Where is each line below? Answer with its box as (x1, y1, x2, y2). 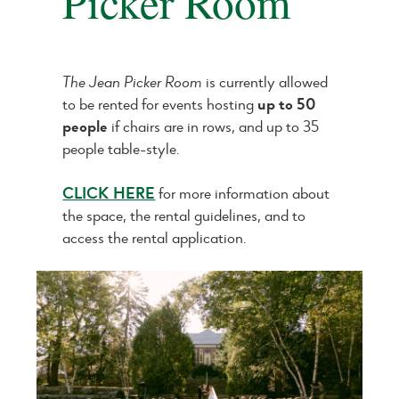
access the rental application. (62, 226, 248, 249)
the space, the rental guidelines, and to (62, 204, 306, 227)
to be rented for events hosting (62, 92, 258, 115)
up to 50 (257, 92, 317, 115)
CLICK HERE (62, 182, 156, 205)
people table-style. (62, 136, 181, 159)
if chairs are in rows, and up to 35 (108, 114, 320, 137)
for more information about (155, 182, 330, 205)
